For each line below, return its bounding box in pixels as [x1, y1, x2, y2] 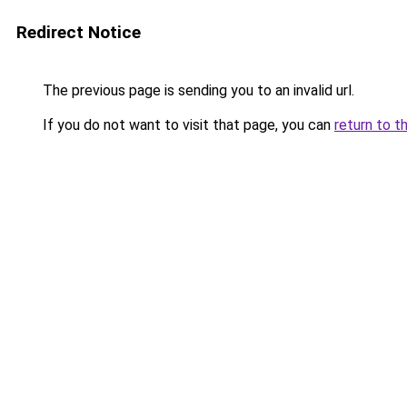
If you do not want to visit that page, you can [39, 116, 334, 134]
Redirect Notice [16, 22, 141, 43]
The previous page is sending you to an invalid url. [39, 82, 354, 99]
